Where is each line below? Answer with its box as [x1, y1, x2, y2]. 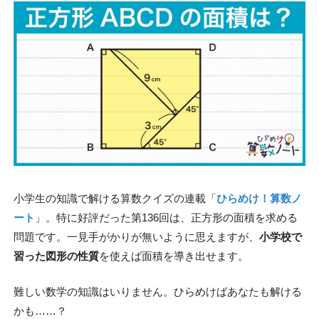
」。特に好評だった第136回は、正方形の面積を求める [34, 211, 298, 224]
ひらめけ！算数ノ [216, 192, 302, 204]
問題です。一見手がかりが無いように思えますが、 [13, 230, 259, 243]
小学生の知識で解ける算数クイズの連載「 [13, 192, 216, 204]
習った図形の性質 [13, 249, 99, 262]
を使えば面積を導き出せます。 [98, 249, 249, 262]
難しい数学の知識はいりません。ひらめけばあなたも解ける [13, 285, 302, 298]
